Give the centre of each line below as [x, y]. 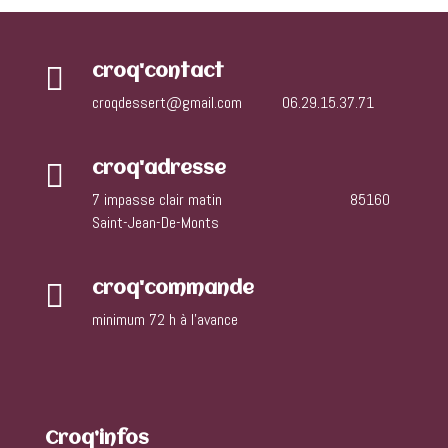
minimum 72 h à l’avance [164, 319]
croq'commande [172, 288]
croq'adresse [158, 168]
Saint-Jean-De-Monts [155, 222]
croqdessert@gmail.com [166, 102]
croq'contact [157, 71]
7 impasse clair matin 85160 [240, 199]
